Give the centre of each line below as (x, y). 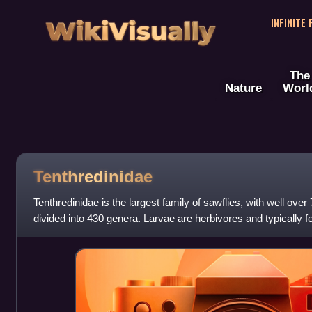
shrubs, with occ (70, 235)
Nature (243, 88)
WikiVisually (130, 27)
